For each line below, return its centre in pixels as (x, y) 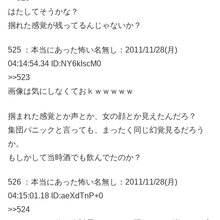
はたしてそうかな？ (43, 11)
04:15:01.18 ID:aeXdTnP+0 (55, 196)
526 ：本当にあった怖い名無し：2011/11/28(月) (93, 182)
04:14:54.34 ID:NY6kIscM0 (55, 64)
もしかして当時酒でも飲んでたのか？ (75, 157)
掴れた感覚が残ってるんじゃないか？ (75, 25)
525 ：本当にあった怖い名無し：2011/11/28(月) (93, 50)
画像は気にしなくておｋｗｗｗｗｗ (71, 91)
